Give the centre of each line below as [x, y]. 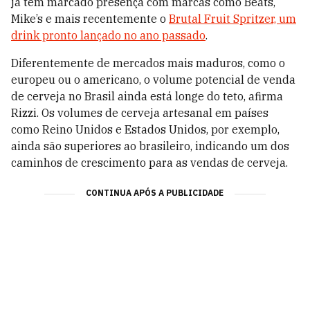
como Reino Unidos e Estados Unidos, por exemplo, [145, 130]
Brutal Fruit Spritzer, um [232, 19]
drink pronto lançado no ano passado [108, 36]
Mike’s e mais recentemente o [90, 19]
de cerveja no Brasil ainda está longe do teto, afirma [147, 97]
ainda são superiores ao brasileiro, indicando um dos [150, 146]
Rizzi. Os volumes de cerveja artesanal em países [140, 113]
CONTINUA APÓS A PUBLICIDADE [155, 193]
